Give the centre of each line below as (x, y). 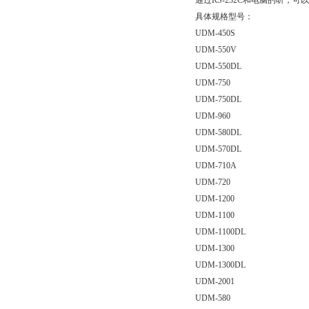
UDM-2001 (215, 281)
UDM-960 (213, 116)
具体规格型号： (224, 17)
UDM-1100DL (220, 232)
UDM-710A (216, 166)
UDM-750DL (218, 99)
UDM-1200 (215, 199)
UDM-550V (216, 50)
